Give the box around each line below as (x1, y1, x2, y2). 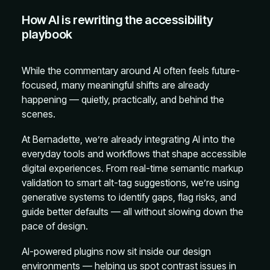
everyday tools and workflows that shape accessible (22, 148, 246, 160)
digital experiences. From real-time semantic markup (22, 162, 243, 174)
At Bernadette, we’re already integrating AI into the (22, 133, 235, 145)
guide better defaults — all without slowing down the (22, 206, 243, 218)
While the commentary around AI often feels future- (22, 64, 240, 77)
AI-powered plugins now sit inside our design (22, 245, 211, 257)
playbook (22, 27, 72, 42)
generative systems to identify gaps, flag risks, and (22, 191, 236, 203)
